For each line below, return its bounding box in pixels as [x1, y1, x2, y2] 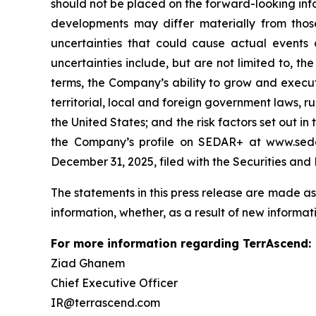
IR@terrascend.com [51, 295, 160, 310]
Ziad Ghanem [51, 255, 125, 270]
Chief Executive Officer [51, 275, 178, 290]
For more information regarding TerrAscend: [51, 236, 311, 250]
